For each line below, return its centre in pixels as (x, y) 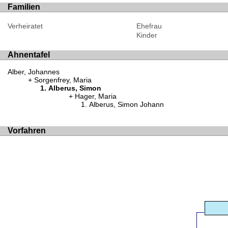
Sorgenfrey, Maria (63, 80)
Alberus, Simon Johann (126, 104)
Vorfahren (27, 131)
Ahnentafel (29, 55)
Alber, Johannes (34, 72)
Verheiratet (25, 26)
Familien (24, 7)
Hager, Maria (96, 96)
